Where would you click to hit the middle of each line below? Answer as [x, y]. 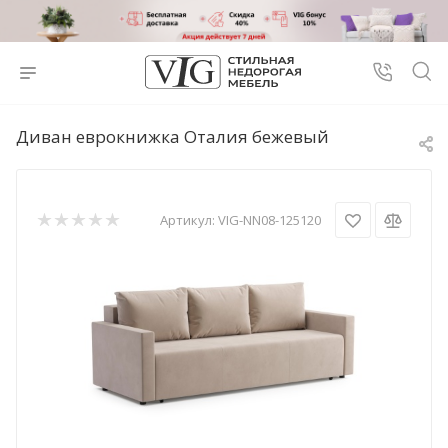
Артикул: [187, 220]
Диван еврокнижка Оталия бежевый [172, 137]
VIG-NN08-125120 [269, 220]
